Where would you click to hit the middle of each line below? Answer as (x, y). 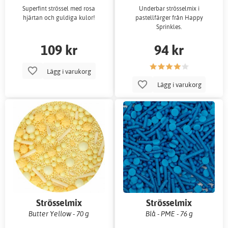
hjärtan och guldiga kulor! (59, 18)
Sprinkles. (169, 27)
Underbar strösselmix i (169, 9)
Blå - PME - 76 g (169, 214)
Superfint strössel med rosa (59, 9)
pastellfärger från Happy (169, 18)
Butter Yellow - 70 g (59, 214)
